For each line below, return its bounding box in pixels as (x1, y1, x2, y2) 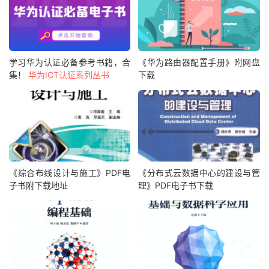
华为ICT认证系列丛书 (28, 69, 109, 80)
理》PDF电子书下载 (138, 180, 214, 191)
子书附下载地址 (9, 180, 68, 191)
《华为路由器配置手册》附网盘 (138, 56, 260, 67)
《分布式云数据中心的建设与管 (138, 168, 260, 178)
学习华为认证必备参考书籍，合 (9, 56, 131, 67)
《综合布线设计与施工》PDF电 (9, 168, 131, 178)
